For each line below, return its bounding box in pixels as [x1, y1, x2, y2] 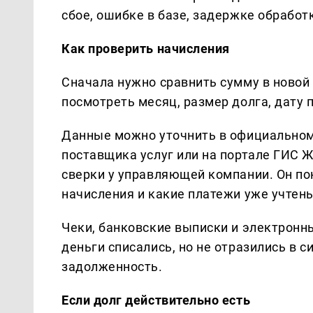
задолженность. [61, 259, 163, 274]
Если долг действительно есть [61, 292, 251, 307]
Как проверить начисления [61, 41, 230, 56]
